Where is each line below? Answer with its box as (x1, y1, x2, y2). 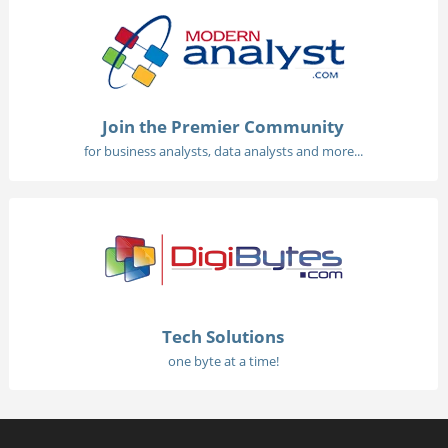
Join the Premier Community (102, 115, 345, 139)
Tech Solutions (162, 325, 285, 349)
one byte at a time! (167, 352, 279, 371)
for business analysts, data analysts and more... (83, 142, 363, 161)
